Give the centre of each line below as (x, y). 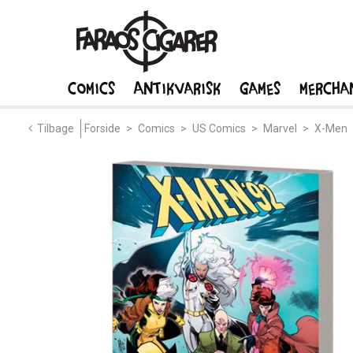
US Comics (219, 128)
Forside (102, 128)
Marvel (280, 128)
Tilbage (56, 128)
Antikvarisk (178, 87)
